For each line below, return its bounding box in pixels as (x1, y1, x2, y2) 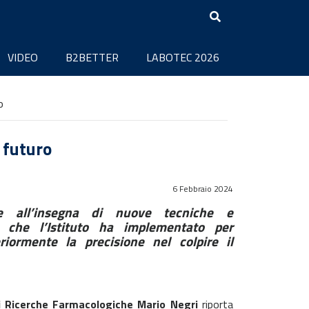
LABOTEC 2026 (146, 48, 219, 66)
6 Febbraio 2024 (172, 182, 233, 195)
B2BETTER (66, 48, 119, 66)
